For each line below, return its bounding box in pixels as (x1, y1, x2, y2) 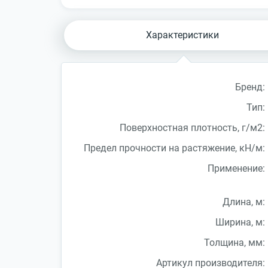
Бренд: (234, 81, 265, 93)
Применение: (207, 162, 265, 174)
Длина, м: (222, 196, 265, 208)
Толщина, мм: (203, 236, 265, 248)
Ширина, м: (215, 216, 265, 228)
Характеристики (146, 29, 219, 41)
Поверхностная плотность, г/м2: (119, 121, 265, 133)
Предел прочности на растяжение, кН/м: (83, 142, 265, 154)
